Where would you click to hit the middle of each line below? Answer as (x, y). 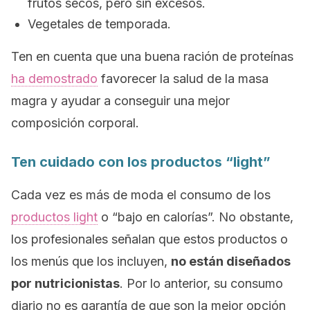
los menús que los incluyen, (91, 261)
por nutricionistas (65, 283)
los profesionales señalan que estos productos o (149, 239)
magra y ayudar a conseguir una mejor (120, 101)
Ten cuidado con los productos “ (122, 162)
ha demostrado (54, 79)
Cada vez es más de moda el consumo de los (141, 195)
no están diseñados (231, 261)
